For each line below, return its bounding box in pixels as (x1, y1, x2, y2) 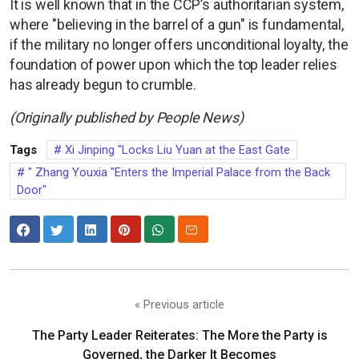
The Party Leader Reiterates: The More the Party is (31, 327, 328, 343)
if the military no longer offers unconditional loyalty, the (10, 36, 349, 54)
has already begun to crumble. (10, 76, 196, 94)
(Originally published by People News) (10, 109, 244, 127)
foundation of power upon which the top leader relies (10, 56, 337, 74)
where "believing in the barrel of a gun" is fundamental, (10, 16, 344, 34)
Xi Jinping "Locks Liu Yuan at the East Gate (62, 143, 290, 158)
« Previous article (135, 296, 224, 312)
